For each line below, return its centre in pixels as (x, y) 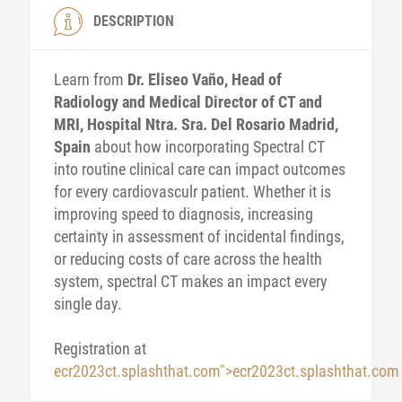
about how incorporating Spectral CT (207, 147)
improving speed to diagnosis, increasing (183, 214)
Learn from (90, 79)
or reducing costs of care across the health (188, 259)
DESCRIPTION (133, 21)
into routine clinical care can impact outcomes (199, 169)
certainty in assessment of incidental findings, (199, 236)
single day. (87, 304)
